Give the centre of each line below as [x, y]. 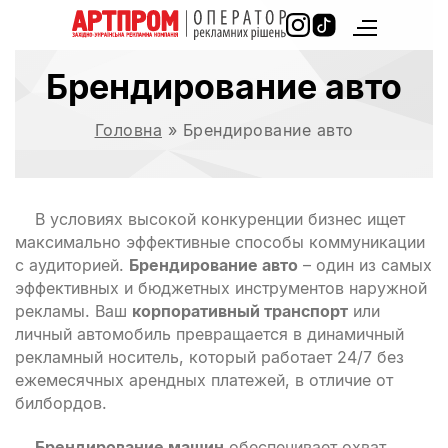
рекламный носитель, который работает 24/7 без [209, 357]
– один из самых [365, 265]
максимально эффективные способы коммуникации [220, 242]
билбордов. [61, 403]
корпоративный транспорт [240, 311]
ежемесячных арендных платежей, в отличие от [204, 380]
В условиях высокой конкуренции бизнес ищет [220, 219]
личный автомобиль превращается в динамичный [209, 334]
